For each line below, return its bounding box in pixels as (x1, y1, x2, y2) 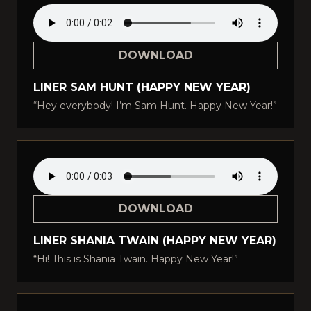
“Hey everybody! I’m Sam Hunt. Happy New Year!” (33, 99, 277, 112)
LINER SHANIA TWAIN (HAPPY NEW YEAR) (33, 234, 276, 247)
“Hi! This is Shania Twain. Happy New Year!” (33, 253, 238, 265)
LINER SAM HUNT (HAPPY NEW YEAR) (33, 81, 251, 94)
